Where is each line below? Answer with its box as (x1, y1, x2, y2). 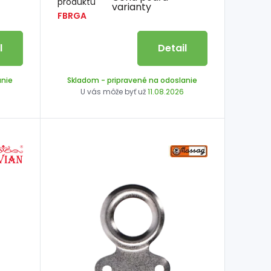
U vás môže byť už (80, 87, 148, 97)
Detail (157, 41, 187, 56)
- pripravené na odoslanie (99, 75, 198, 86)
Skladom (67, 75, 100, 86)
